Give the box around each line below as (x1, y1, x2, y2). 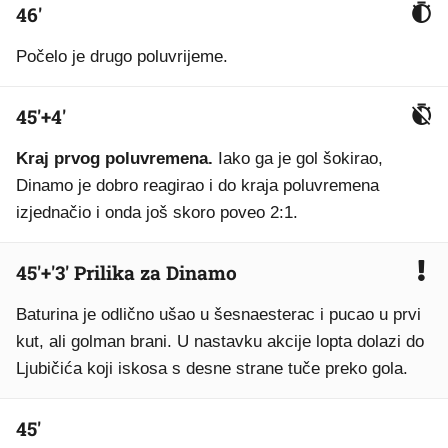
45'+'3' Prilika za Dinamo (16, 260, 237, 285)
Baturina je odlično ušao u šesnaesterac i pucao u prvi (16, 305, 421, 324)
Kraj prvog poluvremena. (16, 149, 218, 168)
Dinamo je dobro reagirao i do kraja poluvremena (16, 176, 379, 195)
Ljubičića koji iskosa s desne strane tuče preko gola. (16, 359, 408, 378)
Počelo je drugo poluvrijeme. (16, 47, 228, 66)
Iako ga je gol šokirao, (218, 149, 383, 168)
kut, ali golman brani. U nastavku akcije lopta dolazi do (16, 332, 424, 351)
